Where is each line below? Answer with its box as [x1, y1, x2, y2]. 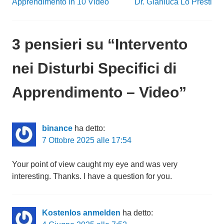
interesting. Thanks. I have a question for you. [12, 172, 172, 181]
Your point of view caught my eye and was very [12, 160, 177, 169]
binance [42, 124, 72, 133]
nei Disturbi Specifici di [12, 60, 176, 77]
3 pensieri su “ [12, 36, 115, 53]
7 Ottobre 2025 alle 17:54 [42, 136, 131, 145]
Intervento [115, 36, 187, 53]
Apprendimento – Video [12, 84, 179, 101]
